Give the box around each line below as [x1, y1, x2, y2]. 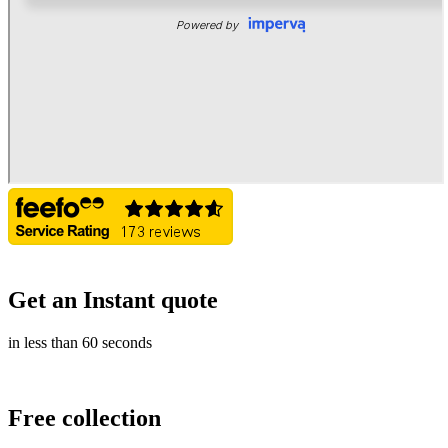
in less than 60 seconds [8, 333, 152, 351]
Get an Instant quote [8, 286, 218, 313]
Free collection [8, 405, 161, 432]
